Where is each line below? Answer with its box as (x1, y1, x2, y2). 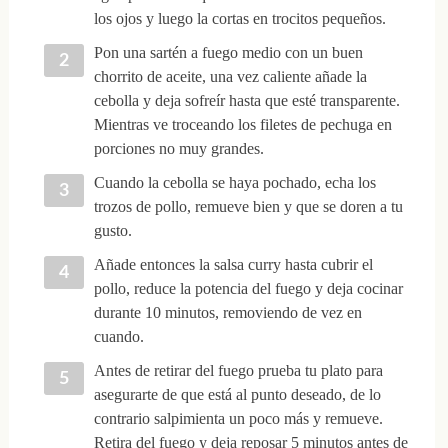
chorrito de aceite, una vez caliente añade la (93, 68, 367, 86)
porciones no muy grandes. (93, 140, 264, 158)
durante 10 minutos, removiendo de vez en (93, 304, 362, 322)
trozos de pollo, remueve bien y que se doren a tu (93, 198, 403, 216)
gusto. (93, 222, 132, 240)
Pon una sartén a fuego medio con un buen (93, 44, 363, 62)
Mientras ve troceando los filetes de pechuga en (93, 116, 392, 134)
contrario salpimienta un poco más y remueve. (93, 410, 383, 428)
